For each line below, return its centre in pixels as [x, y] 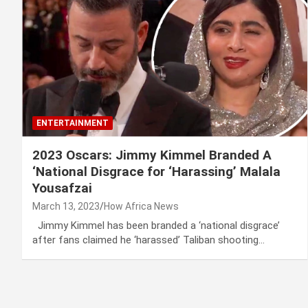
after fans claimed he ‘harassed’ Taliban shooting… [148, 240]
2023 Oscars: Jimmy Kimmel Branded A [152, 155]
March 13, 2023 [66, 207]
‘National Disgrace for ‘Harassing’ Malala [156, 172]
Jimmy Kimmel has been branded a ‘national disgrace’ [156, 226]
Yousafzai [62, 188]
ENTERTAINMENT [73, 123]
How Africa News [141, 207]
